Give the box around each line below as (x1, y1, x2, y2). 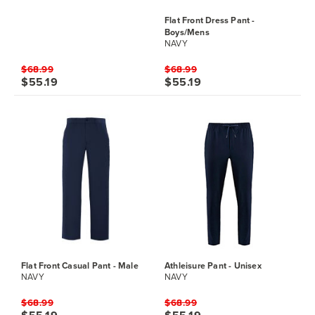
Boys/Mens (165, 26, 210, 39)
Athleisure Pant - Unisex (165, 259, 262, 272)
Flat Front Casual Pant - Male (21, 259, 139, 272)
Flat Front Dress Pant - (165, 14, 255, 27)
